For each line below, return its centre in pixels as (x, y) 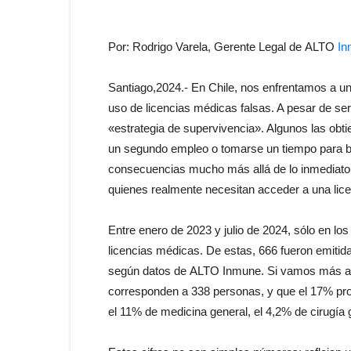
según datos (141, 271)
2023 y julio (215, 230)
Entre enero (139, 230)
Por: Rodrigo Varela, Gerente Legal (199, 47)
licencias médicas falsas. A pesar (231, 108)
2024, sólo (289, 230)
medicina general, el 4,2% (226, 311)
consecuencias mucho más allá (191, 169)
